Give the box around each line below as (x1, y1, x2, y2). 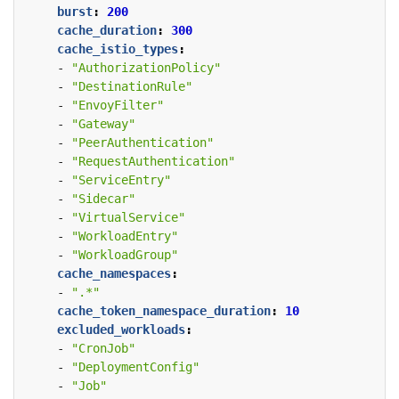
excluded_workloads (57, 322, 185, 338)
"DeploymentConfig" (71, 360, 199, 375)
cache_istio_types (57, 42, 178, 57)
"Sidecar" (71, 191, 135, 207)
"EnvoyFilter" (71, 98, 164, 113)
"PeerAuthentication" (71, 135, 214, 151)
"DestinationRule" (71, 79, 192, 94)
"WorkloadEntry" (71, 229, 178, 244)
